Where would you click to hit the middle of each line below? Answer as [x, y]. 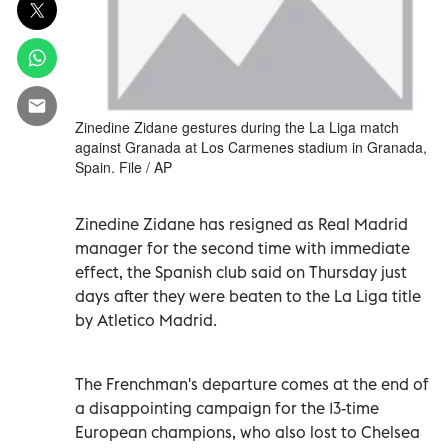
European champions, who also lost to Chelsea [247, 431]
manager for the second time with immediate [242, 247]
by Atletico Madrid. [146, 319]
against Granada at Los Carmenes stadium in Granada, [251, 146]
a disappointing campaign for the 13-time [227, 407]
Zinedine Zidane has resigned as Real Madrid [241, 223]
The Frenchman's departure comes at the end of [252, 383]
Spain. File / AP [123, 166]
